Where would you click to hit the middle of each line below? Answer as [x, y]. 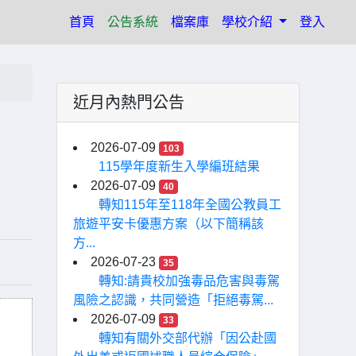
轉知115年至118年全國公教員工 [190, 205]
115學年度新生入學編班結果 [179, 166]
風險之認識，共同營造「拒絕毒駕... [173, 300]
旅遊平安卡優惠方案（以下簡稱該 [168, 224]
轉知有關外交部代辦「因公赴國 [188, 338]
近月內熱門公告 [129, 103]
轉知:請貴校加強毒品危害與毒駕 [189, 281]
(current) [118, 21]
